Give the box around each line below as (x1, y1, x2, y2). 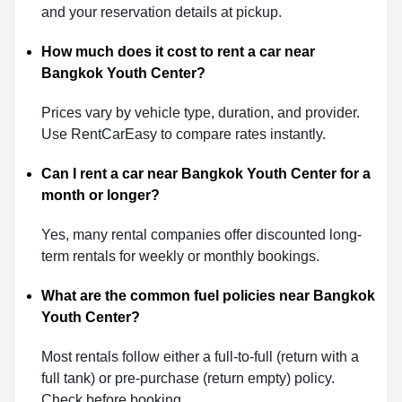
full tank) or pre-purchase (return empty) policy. (41, 371, 335, 387)
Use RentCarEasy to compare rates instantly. (41, 127, 326, 143)
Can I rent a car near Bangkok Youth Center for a (41, 166, 371, 182)
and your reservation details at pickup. (41, 4, 282, 21)
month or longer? (41, 188, 160, 204)
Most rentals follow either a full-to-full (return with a (41, 349, 359, 365)
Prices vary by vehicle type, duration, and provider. (41, 105, 360, 121)
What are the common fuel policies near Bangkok (41, 288, 375, 304)
